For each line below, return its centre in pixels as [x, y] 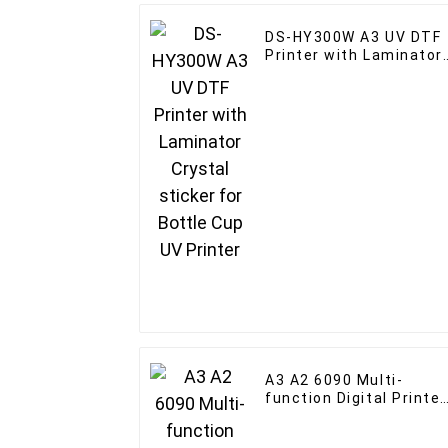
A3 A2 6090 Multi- [334, 379]
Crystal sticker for [338, 72]
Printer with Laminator [354, 54]
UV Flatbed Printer [337, 433]
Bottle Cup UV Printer [349, 90]
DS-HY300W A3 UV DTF [353, 36]
